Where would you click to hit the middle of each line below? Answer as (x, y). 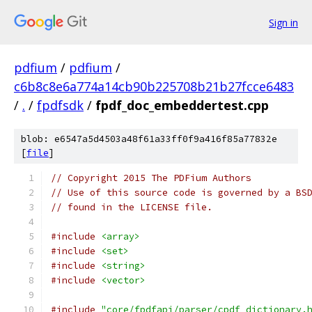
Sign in (283, 22)
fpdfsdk (60, 105)
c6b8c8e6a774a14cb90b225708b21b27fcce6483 (154, 86)
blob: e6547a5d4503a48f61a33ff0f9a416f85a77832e (149, 139)
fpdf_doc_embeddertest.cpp (182, 105)
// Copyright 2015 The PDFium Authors (151, 178)
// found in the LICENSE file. (132, 207)
